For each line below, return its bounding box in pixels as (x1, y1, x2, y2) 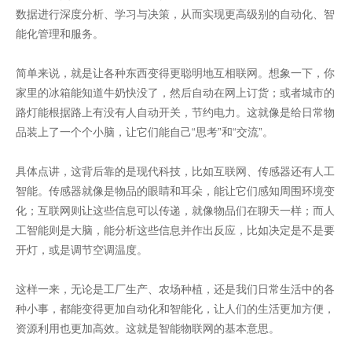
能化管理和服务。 (16, 27, 104, 40)
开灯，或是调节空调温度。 (16, 243, 148, 256)
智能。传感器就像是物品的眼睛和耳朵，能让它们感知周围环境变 (16, 184, 335, 197)
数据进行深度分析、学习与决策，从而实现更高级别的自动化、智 (16, 7, 335, 20)
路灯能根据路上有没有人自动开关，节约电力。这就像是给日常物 (16, 105, 335, 119)
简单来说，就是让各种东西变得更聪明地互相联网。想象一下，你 (16, 66, 335, 79)
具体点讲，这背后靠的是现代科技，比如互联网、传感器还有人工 (16, 164, 335, 178)
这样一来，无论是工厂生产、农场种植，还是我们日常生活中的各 (16, 282, 335, 295)
